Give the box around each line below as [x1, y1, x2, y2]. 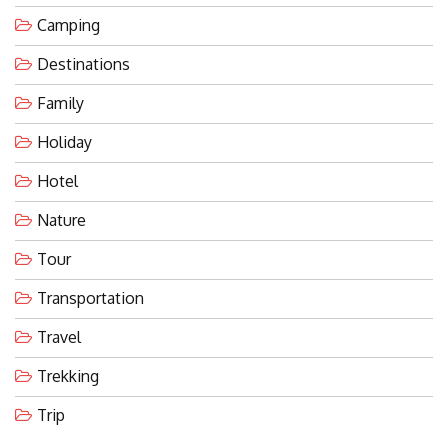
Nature [37, 210, 86, 231]
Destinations [37, 54, 130, 75]
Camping [37, 15, 100, 36]
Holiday [37, 132, 92, 153]
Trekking [37, 366, 99, 387]
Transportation [37, 288, 144, 309]
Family [37, 93, 84, 114]
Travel [37, 327, 81, 348]
